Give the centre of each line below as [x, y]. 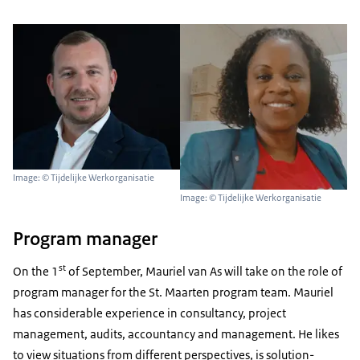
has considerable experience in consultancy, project [149, 313]
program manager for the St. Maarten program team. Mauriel [173, 292]
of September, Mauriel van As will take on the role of [204, 272]
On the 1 [36, 272]
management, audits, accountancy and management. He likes [176, 334]
